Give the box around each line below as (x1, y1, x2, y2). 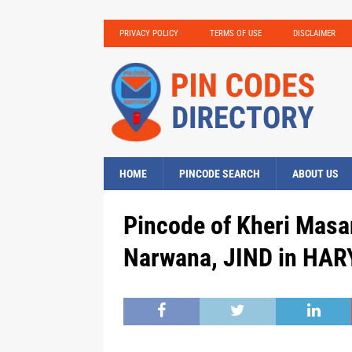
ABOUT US (292, 167, 339, 180)
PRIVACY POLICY (119, 28, 178, 38)
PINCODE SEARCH (179, 167, 260, 180)
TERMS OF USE (210, 28, 262, 38)
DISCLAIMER (293, 28, 335, 38)
